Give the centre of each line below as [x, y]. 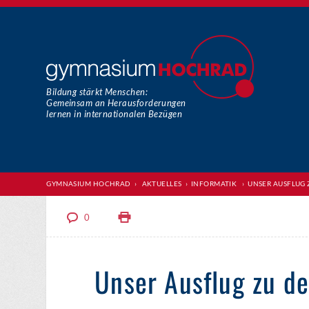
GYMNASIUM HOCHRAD [89, 183]
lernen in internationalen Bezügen [114, 114]
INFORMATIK [214, 183]
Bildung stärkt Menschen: [97, 92]
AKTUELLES [162, 183]
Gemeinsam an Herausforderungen [116, 103]
